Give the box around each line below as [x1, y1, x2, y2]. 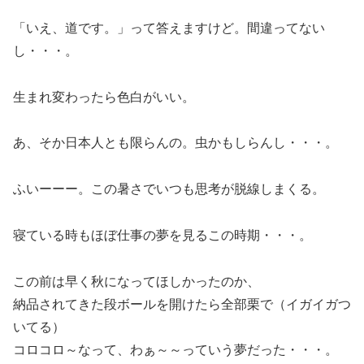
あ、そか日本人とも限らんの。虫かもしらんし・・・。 [13, 136, 338, 150]
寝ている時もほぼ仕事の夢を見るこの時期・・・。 [13, 227, 312, 242]
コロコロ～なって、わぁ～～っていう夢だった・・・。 [13, 342, 338, 357]
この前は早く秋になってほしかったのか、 [13, 274, 260, 288]
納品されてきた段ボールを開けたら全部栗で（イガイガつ [13, 297, 351, 311]
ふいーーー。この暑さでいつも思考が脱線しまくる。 [13, 182, 325, 197]
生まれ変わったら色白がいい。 [13, 89, 195, 104]
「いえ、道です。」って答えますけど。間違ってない [13, 20, 325, 35]
